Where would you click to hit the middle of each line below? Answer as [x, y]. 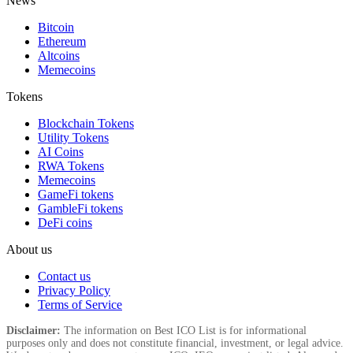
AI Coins [61, 151]
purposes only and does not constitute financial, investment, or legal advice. [175, 343]
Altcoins [59, 55]
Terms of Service [80, 304]
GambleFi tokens [80, 208]
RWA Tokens [71, 165]
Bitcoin [56, 27]
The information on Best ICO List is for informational [184, 330]
